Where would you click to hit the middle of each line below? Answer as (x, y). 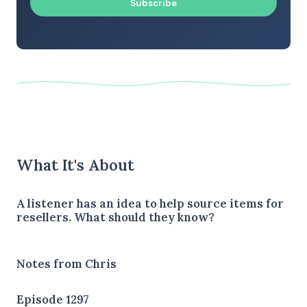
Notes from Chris (66, 263)
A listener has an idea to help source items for (150, 203)
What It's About (75, 164)
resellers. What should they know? (115, 217)
